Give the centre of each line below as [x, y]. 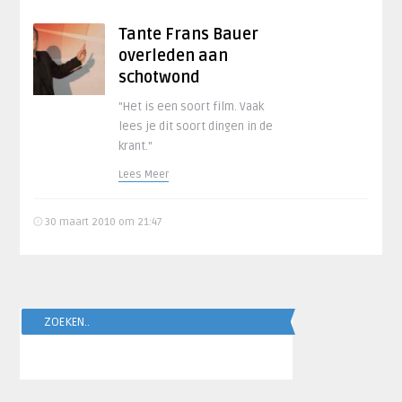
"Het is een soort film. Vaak [192, 107]
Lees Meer [144, 175]
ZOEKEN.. [67, 322]
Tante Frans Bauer [189, 34]
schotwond [160, 77]
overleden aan [174, 56]
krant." [136, 146]
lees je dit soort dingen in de [196, 127]
